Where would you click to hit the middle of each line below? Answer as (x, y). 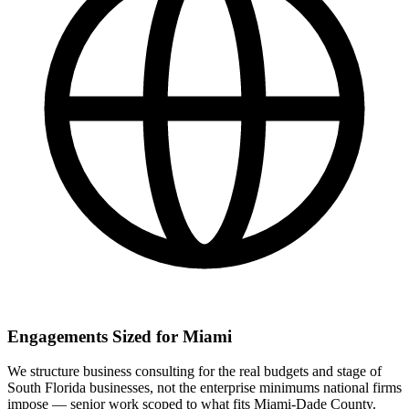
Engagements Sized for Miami (120, 336)
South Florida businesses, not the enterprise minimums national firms (204, 388)
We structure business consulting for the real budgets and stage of (194, 372)
